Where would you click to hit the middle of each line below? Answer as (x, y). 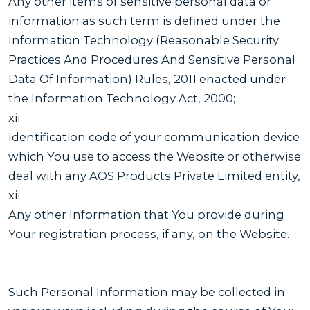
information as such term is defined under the (144, 20)
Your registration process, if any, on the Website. (149, 234)
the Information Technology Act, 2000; (122, 98)
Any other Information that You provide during (146, 214)
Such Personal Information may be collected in (147, 292)
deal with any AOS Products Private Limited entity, (154, 175)
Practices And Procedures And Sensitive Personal (152, 59)
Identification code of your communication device (154, 137)
